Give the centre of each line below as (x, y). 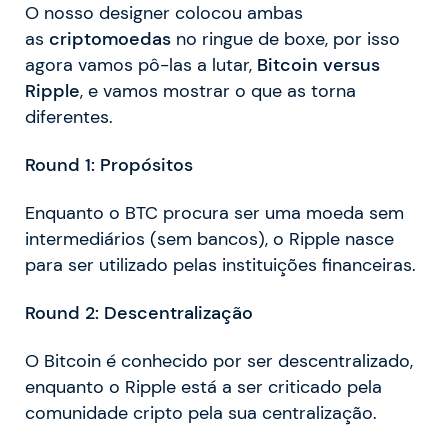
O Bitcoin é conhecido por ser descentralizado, (219, 361)
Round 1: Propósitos (109, 165)
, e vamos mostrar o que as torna (218, 91)
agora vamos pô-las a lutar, (141, 65)
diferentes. (69, 117)
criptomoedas (110, 39)
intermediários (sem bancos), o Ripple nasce (209, 239)
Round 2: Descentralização (139, 313)
